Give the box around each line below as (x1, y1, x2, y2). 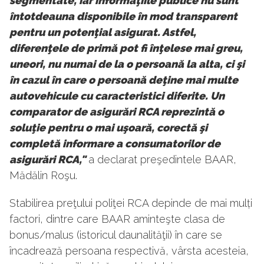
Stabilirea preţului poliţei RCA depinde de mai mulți (9, 197, 252, 210)
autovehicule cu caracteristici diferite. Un (9, 90, 225, 103)
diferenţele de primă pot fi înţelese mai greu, (9, 42, 243, 55)
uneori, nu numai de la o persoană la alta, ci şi (9, 58, 245, 71)
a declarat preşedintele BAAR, (88, 153, 236, 166)
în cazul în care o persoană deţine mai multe (9, 74, 238, 87)
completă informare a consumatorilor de (9, 137, 220, 150)
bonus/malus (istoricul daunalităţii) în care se (9, 229, 222, 242)
